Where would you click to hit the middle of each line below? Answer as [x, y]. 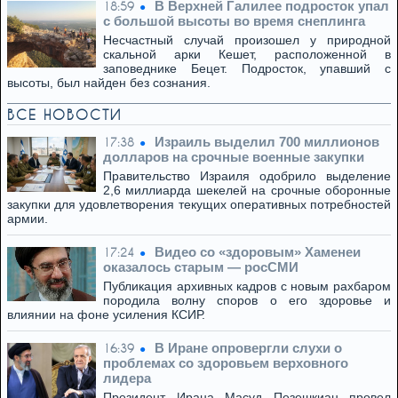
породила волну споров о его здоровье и [247, 300]
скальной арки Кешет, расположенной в [247, 54]
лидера [127, 378]
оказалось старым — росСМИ [201, 267]
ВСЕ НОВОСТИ [64, 115]
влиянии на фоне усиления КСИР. [106, 314]
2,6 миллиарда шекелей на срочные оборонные [247, 190]
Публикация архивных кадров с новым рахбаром [247, 286]
